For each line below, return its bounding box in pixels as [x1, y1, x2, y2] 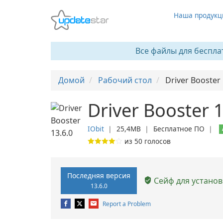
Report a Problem [103, 200, 151, 208]
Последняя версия [67, 171, 130, 180]
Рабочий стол [98, 75, 152, 86]
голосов [142, 136, 171, 146]
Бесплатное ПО [153, 124, 205, 133]
